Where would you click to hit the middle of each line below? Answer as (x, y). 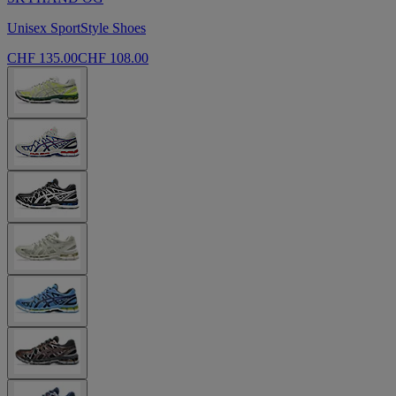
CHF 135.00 (42, 58)
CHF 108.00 (113, 58)
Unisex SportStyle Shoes (76, 28)
